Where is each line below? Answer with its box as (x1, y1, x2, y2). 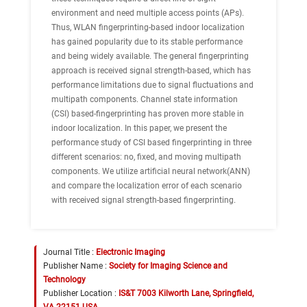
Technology (43, 275, 86, 284)
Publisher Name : (43, 261, 109, 271)
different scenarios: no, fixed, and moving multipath (51, 152, 241, 162)
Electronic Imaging (96, 247, 165, 257)
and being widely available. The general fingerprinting (51, 51, 249, 61)
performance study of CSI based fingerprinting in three (51, 138, 251, 147)
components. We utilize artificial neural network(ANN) (51, 167, 250, 176)
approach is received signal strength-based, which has (51, 66, 251, 75)
